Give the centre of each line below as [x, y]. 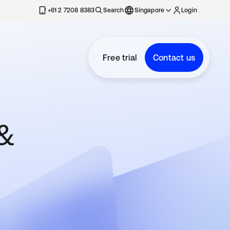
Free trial [120, 57]
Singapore [150, 10]
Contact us [174, 57]
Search [114, 10]
